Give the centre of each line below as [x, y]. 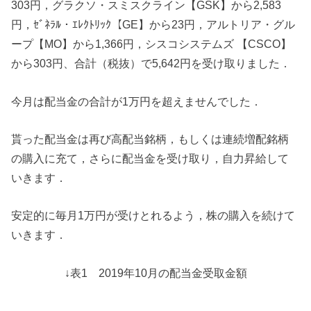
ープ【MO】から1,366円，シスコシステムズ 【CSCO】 [152, 44]
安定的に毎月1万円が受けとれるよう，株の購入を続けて [153, 216]
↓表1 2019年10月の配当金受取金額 [155, 272]
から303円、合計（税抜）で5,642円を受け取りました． [151, 64]
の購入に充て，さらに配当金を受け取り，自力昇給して [150, 159]
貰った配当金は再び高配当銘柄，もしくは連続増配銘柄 [150, 139]
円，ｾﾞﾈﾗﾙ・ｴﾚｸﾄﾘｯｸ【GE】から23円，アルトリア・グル [153, 25]
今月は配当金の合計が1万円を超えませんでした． [137, 101]
